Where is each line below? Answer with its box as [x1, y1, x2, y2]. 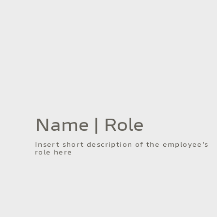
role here [34, 150, 73, 157]
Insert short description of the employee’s [34, 142, 209, 149]
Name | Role [34, 117, 144, 135]
